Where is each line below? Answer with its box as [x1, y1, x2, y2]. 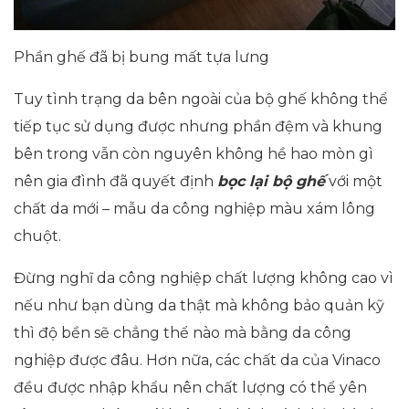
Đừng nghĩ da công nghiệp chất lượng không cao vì [14, 268, 393, 287]
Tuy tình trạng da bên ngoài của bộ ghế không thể [14, 89, 388, 108]
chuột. [14, 226, 61, 245]
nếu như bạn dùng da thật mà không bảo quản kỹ [14, 296, 384, 314]
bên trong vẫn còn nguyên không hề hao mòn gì [14, 144, 373, 163]
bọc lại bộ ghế [217, 172, 325, 190]
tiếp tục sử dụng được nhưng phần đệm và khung [14, 117, 383, 135]
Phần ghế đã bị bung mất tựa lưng [14, 47, 269, 66]
